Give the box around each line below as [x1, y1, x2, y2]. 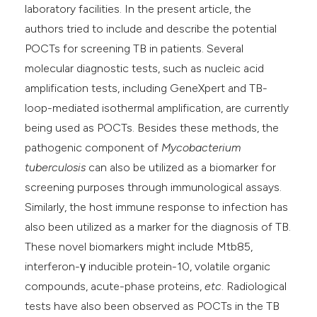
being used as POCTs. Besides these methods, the [25, 121, 279, 135]
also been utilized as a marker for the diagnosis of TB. [25, 220, 292, 234]
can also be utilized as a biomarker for [86, 161, 277, 175]
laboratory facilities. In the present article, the [25, 2, 252, 16]
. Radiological [221, 279, 287, 294]
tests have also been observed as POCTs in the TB [25, 299, 280, 313]
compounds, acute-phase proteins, [25, 279, 205, 294]
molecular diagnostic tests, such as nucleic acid [25, 62, 265, 76]
